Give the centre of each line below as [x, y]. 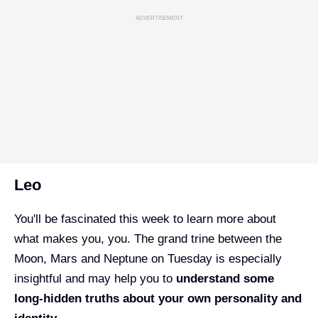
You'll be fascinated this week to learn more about [145, 219]
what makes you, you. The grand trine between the [148, 239]
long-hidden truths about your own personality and [158, 298]
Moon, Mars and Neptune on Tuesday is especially [148, 259]
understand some [225, 279]
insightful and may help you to [95, 279]
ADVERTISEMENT [159, 18]
